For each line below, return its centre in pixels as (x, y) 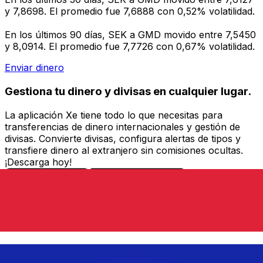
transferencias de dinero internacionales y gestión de (122, 127)
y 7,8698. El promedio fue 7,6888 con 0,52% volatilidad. (130, 11)
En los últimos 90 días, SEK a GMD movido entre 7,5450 (130, 35)
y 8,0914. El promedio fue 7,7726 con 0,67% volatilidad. (130, 47)
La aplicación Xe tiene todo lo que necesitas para (114, 115)
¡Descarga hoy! (38, 162)
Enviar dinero (34, 68)
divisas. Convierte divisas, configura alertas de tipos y (123, 138)
